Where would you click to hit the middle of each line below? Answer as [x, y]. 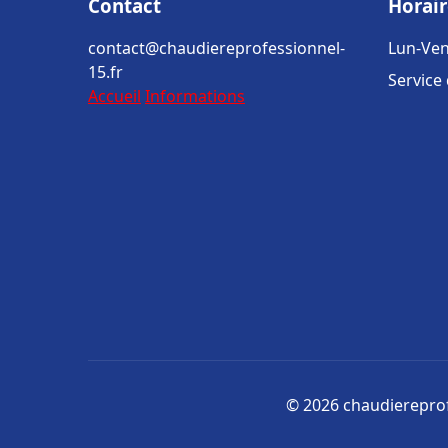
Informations [195, 96]
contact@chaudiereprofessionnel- [216, 48]
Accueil [114, 96]
